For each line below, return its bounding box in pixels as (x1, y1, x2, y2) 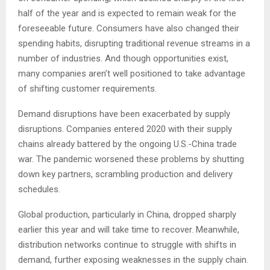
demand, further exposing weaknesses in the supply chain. (18, 254, 248, 265)
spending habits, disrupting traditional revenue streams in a (18, 37, 250, 49)
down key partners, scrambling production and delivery (18, 168, 233, 180)
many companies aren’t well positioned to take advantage (18, 67, 245, 79)
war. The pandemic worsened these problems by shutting (18, 153, 244, 165)
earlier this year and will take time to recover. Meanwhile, (18, 224, 239, 235)
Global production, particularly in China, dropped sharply (18, 209, 236, 220)
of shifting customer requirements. (18, 83, 157, 94)
